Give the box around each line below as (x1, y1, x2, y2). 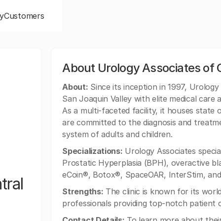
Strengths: (62, 186, 104, 196)
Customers (4, 11, 44, 21)
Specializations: (62, 146, 123, 156)
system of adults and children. (62, 129, 173, 139)
